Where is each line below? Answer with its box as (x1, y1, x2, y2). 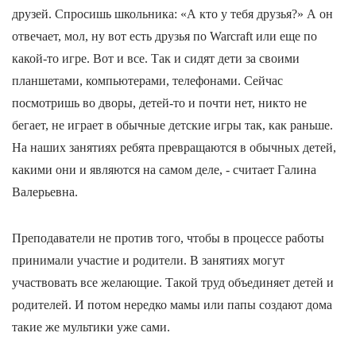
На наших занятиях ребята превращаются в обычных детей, (12, 140, 336, 154)
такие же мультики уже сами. (12, 319, 170, 334)
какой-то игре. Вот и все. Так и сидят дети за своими (12, 51, 300, 65)
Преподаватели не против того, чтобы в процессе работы (12, 230, 324, 245)
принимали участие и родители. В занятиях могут (12, 253, 284, 267)
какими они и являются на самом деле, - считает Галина (12, 162, 316, 176)
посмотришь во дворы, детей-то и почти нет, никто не (12, 95, 307, 110)
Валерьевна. (12, 184, 78, 199)
